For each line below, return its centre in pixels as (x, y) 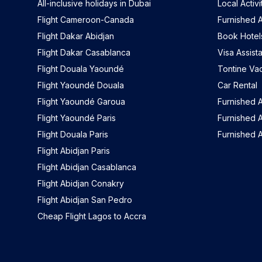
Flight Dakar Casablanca (84, 53)
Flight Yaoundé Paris (77, 118)
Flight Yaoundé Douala (81, 85)
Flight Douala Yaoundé (81, 69)
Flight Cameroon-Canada (86, 20)
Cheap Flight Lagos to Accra (92, 216)
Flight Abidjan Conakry (92, 184)
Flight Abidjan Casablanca (87, 167)
